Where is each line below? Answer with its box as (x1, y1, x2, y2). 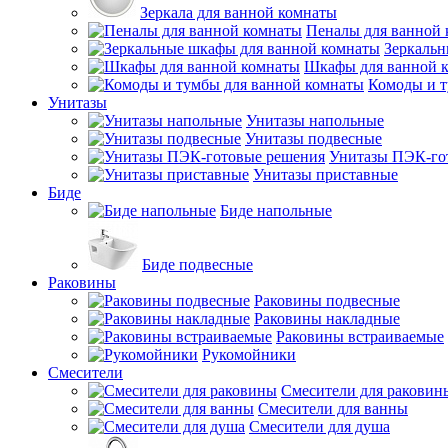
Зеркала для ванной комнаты (140, 4, 337, 21)
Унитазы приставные (253, 166, 398, 183)
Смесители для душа (249, 418, 390, 435)
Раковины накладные (254, 310, 400, 327)
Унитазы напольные (246, 112, 384, 129)
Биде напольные (220, 202, 332, 219)
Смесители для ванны (258, 400, 408, 417)
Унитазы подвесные (245, 130, 382, 147)
